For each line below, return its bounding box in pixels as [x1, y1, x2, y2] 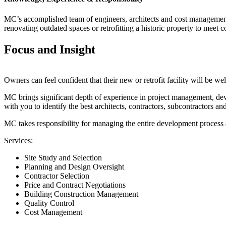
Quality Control [24, 198, 74, 207]
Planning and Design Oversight [24, 162, 124, 171]
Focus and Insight [4, 42, 95, 56]
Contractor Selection [24, 171, 89, 180]
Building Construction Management [24, 189, 138, 198]
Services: [4, 136, 33, 145]
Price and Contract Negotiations [24, 180, 126, 189]
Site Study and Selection [24, 153, 102, 162]
